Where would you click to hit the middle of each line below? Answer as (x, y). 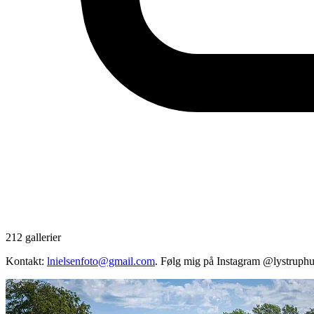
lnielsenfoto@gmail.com (101, 261)
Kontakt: (26, 261)
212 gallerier (33, 237)
